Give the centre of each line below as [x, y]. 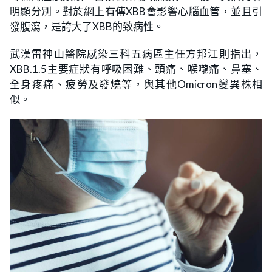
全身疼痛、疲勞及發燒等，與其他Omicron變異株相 [136, 84]
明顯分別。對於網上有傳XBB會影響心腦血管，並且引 [136, 12]
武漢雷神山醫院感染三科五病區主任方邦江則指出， [136, 54]
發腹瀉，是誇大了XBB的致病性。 [87, 27]
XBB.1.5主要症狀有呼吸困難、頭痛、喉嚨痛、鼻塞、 [136, 69]
